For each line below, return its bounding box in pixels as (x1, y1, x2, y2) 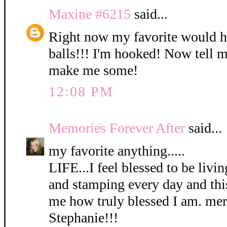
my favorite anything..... (49, 143, 185, 159)
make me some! (49, 62, 138, 79)
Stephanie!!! (49, 210, 118, 226)
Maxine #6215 (49, 6, 131, 22)
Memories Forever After (49, 120, 185, 136)
